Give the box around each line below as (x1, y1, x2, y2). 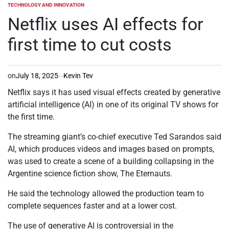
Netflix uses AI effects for (8, 14, 203, 34)
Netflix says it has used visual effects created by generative (8, 87, 220, 97)
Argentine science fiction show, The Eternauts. (8, 169, 172, 178)
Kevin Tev (63, 72, 93, 80)
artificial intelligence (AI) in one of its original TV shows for (8, 100, 218, 109)
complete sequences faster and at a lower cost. (8, 201, 177, 211)
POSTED (7, 5, 27, 11)
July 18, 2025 (16, 72, 58, 80)
